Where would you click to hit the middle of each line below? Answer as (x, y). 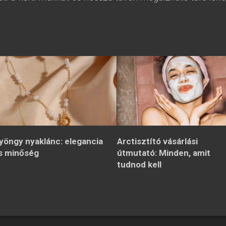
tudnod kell (139, 164)
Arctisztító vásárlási (158, 141)
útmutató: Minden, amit (164, 153)
